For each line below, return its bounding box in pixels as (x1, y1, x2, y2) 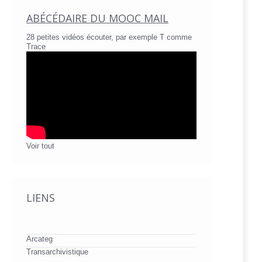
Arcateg (26, 235, 53, 244)
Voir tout (26, 142, 54, 151)
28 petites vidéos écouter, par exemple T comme (26, 33, 192, 42)
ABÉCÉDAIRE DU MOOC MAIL (26, 11, 168, 26)
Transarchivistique (26, 247, 88, 257)
